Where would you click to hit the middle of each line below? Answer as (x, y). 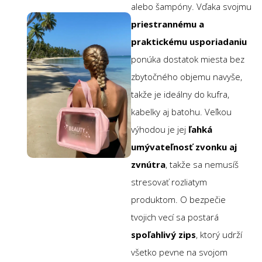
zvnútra (148, 165)
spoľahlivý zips (163, 235)
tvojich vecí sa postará (175, 217)
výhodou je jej (160, 130)
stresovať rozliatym (169, 182)
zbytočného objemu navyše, (187, 77)
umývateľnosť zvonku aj (184, 147)
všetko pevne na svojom (179, 252)
